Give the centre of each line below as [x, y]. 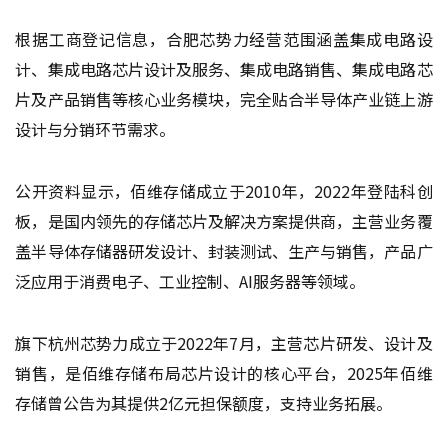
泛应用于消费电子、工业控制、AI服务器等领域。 [190, 280]
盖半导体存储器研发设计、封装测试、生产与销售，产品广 [224, 250]
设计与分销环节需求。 [95, 128]
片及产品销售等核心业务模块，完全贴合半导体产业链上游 [224, 98]
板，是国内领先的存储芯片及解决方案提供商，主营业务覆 [224, 220]
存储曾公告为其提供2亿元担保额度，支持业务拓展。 [204, 402]
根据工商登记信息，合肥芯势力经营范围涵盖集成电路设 [224, 38]
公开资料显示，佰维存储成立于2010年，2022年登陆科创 [224, 190]
